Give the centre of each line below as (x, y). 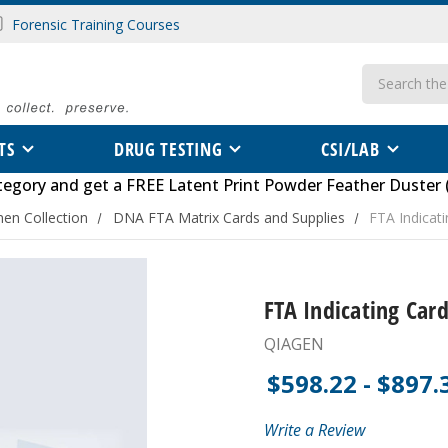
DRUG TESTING (168, 149)
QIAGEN (294, 344)
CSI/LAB (350, 149)
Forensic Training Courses (96, 24)
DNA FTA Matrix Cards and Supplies (228, 218)
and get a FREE (106, 185)
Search (385, 94)
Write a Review (314, 430)
